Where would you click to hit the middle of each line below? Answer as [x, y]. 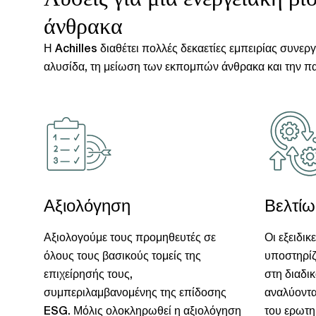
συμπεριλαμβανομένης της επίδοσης [135, 293]
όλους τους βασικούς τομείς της [122, 257]
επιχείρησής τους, [88, 275]
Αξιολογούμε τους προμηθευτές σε [130, 238]
